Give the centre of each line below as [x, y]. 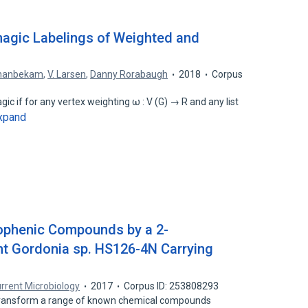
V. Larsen [67, 74]
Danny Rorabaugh [129, 74]
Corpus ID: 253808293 [172, 286]
